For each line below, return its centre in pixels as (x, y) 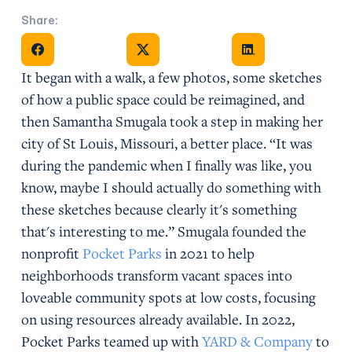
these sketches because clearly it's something (159, 209)
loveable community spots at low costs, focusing (168, 297)
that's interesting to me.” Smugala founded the (163, 231)
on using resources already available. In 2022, (158, 319)
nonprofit (51, 253)
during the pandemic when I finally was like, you (166, 165)
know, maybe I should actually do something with (171, 187)
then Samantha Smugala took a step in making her (172, 121)
